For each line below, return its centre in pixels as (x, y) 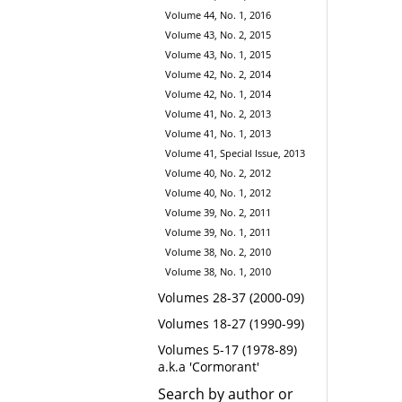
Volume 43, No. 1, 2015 (218, 54)
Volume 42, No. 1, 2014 (218, 93)
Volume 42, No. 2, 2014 (218, 74)
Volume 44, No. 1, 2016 (218, 14)
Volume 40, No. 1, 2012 (218, 192)
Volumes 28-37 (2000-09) (231, 297)
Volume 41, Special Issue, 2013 (235, 153)
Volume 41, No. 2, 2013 (218, 113)
